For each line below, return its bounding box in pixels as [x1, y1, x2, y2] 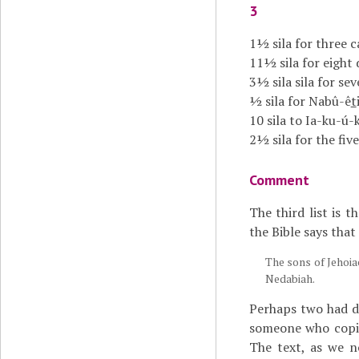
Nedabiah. [264, 271, 315, 286]
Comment [248, 171, 309, 189]
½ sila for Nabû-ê [248, 92, 351, 110]
